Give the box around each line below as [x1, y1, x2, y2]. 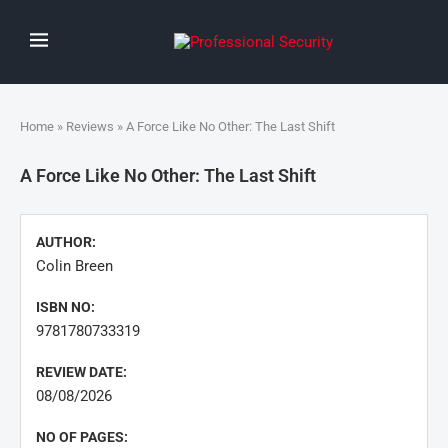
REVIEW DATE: [36, 364, 127, 380]
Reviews [66, 119, 114, 134]
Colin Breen [36, 257, 113, 275]
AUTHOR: [36, 234, 96, 250]
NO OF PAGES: [36, 429, 128, 445]
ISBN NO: [36, 299, 95, 315]
